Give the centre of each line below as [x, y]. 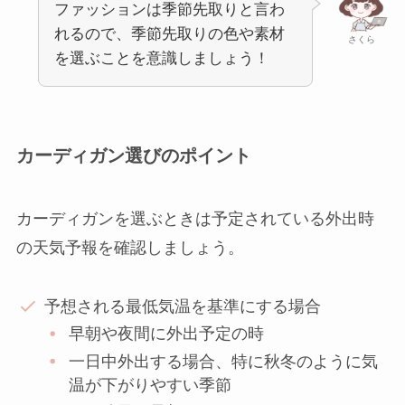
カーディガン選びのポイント [133, 156]
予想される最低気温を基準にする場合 [183, 306]
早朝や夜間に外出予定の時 [167, 334]
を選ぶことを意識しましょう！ [161, 59]
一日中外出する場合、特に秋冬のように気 [224, 361]
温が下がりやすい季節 [151, 385]
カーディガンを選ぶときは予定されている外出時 [195, 218]
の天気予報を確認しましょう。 [130, 247]
